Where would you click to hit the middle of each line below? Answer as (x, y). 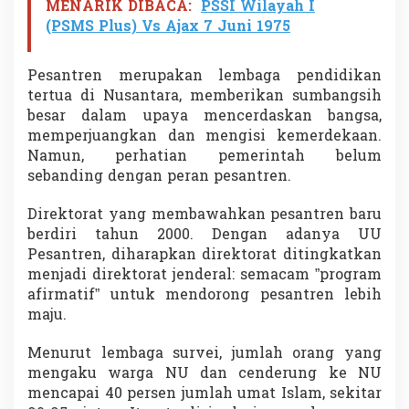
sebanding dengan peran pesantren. (159, 178)
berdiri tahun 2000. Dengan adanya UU (204, 236)
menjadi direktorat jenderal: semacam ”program (204, 276)
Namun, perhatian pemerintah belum (204, 157)
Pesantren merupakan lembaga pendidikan (204, 77)
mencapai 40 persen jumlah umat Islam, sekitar (204, 395)
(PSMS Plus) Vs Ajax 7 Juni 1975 (168, 28)
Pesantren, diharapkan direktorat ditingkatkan (204, 256)
